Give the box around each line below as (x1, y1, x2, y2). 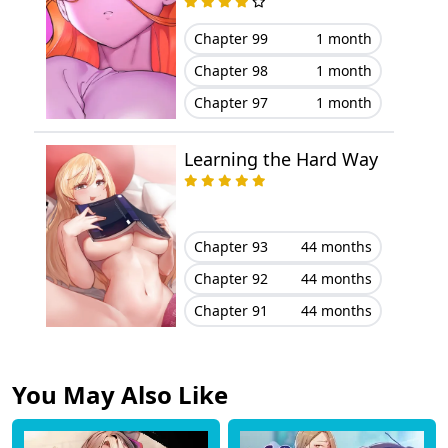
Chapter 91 (193, 300, 268, 320)
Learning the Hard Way (183, 147, 378, 172)
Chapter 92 (193, 268, 268, 288)
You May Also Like (12, 377, 228, 411)
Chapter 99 (193, 29, 268, 49)
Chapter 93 (193, 236, 268, 256)
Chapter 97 (193, 93, 268, 113)
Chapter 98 (193, 61, 268, 81)
